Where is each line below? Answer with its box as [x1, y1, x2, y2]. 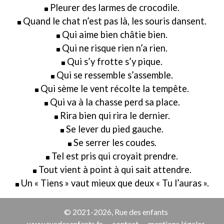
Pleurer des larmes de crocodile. [50, 2, 179, 13]
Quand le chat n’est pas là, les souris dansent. [23, 15, 206, 27]
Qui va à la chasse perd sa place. [49, 96, 180, 108]
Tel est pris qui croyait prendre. [51, 150, 178, 162]
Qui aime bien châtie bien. [62, 29, 167, 40]
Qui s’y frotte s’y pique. [67, 56, 162, 67]
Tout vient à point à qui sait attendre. [38, 164, 191, 175]
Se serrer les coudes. [73, 137, 156, 148]
